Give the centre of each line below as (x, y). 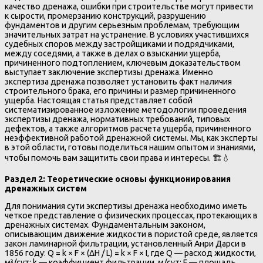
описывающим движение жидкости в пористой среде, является (131, 235)
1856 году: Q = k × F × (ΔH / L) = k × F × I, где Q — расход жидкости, (130, 253)
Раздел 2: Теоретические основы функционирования (118, 179)
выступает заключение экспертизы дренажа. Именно (109, 73)
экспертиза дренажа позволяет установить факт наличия (118, 82)
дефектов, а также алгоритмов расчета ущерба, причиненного (128, 129)
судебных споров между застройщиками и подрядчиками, (119, 44)
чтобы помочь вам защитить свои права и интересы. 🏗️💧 (117, 158)
